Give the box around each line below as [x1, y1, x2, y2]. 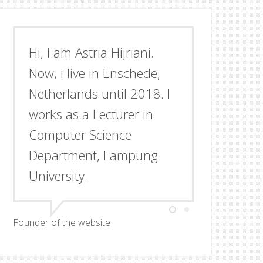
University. [29, 167, 87, 184]
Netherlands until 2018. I [29, 85, 170, 102]
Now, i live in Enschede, [29, 64, 160, 82]
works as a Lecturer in [29, 105, 153, 123]
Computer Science [29, 126, 131, 143]
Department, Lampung [29, 146, 158, 164]
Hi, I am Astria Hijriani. [29, 43, 154, 61]
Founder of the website [13, 216, 110, 229]
